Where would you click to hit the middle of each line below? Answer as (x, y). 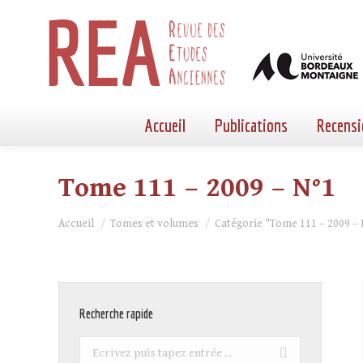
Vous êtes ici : (97, 217)
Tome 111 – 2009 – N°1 (197, 188)
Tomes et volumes (154, 224)
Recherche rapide (116, 314)
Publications (251, 125)
